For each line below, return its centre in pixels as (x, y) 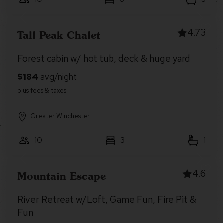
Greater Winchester (60, 116)
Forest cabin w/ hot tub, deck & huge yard (104, 58)
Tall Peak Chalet (59, 35)
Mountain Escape (61, 176)
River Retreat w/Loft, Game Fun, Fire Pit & (107, 199)
